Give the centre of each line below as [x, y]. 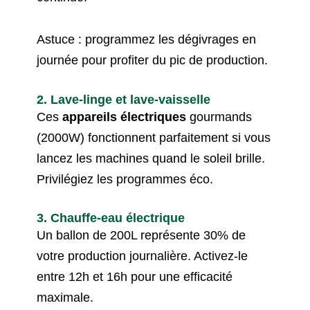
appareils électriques [125, 117]
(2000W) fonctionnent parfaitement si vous [154, 137]
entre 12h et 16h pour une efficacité [135, 277]
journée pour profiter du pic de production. [153, 61]
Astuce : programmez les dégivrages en [147, 40]
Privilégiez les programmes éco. [125, 179]
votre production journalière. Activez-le [143, 256]
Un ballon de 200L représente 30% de [142, 236]
